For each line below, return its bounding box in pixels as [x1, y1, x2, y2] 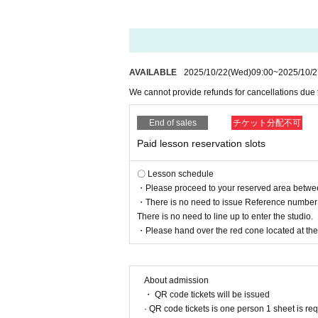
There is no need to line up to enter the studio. [137, 212, 313, 221]
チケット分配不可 [233, 118, 301, 128]
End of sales [148, 118, 197, 128]
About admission [144, 275, 209, 285]
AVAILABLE [129, 67, 177, 77]
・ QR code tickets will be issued [144, 290, 270, 300]
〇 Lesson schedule [137, 169, 214, 179]
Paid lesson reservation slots [137, 138, 265, 149]
